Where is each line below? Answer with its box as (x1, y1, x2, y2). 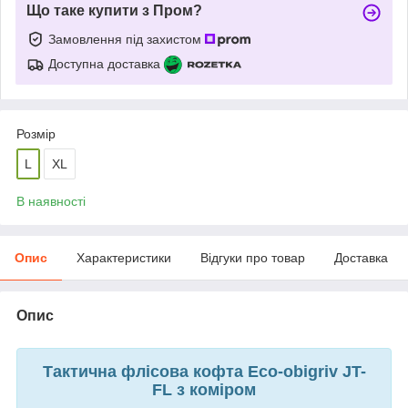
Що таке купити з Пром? (26, 2, 202, 18)
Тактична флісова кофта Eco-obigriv (42, 362, 342, 381)
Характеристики (76, 250, 171, 265)
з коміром (172, 380, 256, 399)
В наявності (16, 193, 86, 209)
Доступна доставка (48, 56, 160, 71)
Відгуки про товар (200, 250, 305, 265)
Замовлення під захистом (48, 31, 205, 46)
